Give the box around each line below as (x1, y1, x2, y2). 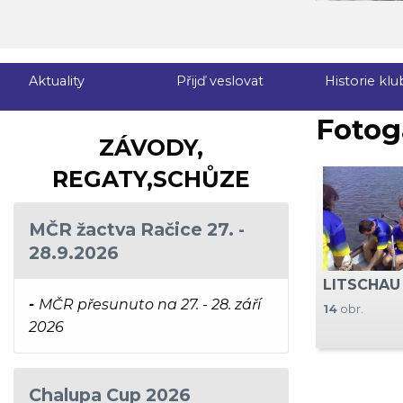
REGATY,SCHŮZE (52, 165, 250, 193)
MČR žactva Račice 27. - (29, 218, 245, 240)
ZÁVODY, (99, 133, 203, 161)
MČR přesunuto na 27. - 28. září (39, 295, 261, 313)
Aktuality (29, 72, 85, 89)
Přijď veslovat (176, 72, 264, 89)
